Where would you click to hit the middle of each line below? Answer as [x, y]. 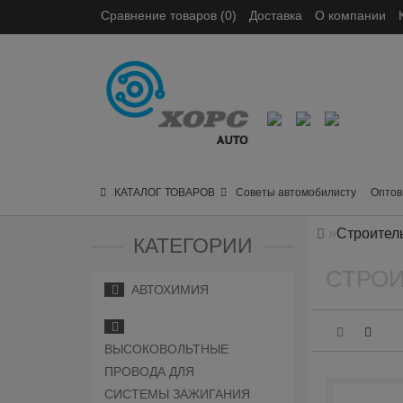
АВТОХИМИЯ [166, 290]
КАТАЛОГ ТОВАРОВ [161, 193]
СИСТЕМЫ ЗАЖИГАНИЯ [177, 394]
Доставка [276, 15]
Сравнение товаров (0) [169, 15]
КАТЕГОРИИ [193, 246]
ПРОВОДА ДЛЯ [149, 372]
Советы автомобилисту [296, 193]
